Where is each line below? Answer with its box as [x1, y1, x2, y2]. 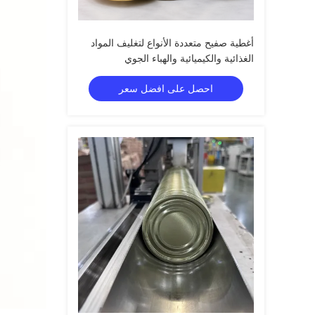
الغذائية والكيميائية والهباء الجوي [124, 53, 254, 64]
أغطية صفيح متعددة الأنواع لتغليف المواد [91, 37, 254, 49]
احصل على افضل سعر [119, 83, 213, 94]
